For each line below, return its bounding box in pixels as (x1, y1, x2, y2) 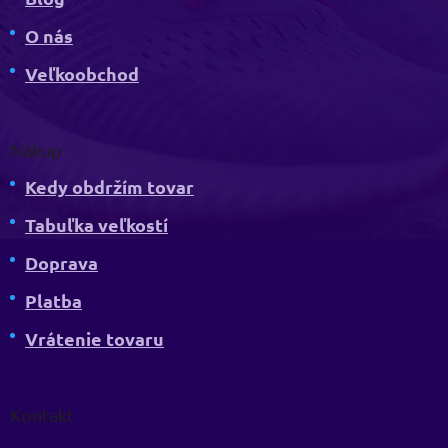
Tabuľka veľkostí (25, 213, 168, 237)
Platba (25, 289, 82, 313)
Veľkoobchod (25, 62, 139, 86)
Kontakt (10, 404, 74, 426)
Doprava (25, 251, 98, 275)
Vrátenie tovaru (25, 327, 164, 351)
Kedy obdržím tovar (25, 175, 194, 199)
